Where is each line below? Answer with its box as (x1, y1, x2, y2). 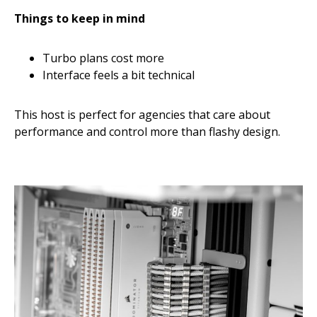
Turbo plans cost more (42, 50, 164, 67)
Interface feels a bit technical (42, 67, 195, 83)
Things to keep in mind (14, 11, 145, 27)
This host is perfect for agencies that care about (14, 107, 270, 123)
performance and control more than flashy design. (14, 124, 280, 140)
